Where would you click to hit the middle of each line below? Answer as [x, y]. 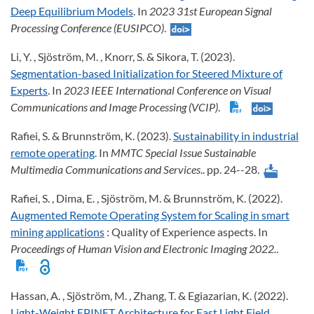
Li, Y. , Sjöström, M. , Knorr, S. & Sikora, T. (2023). [123, 56]
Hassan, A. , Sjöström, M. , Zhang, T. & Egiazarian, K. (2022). [149, 296]
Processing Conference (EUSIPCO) [87, 27]
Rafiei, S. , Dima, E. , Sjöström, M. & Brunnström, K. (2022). [146, 198]
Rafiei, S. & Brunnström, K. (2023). [92, 135]
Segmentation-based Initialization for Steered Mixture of [146, 73]
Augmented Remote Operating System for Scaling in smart [150, 214]
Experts [29, 90]
